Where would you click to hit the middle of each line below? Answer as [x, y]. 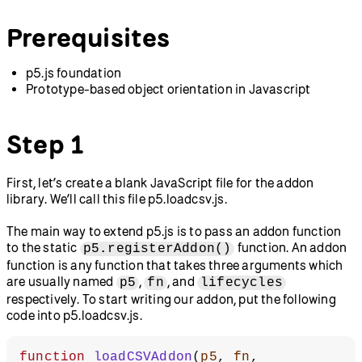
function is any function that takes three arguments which [175, 265]
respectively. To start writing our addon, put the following [171, 299]
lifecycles [242, 282]
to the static [43, 247]
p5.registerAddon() [157, 248]
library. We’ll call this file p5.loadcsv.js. [117, 198]
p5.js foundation [74, 72]
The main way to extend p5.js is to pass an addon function [174, 231]
